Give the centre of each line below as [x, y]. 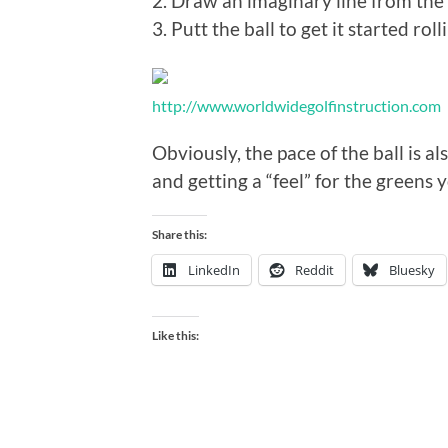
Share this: [179, 234]
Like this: [175, 335]
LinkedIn [214, 269]
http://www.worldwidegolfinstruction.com [296, 105]
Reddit [314, 269]
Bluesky [412, 269]
